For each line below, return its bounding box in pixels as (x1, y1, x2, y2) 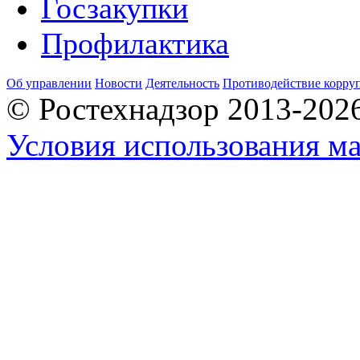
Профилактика (41, 27, 229, 60)
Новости (95, 76, 142, 90)
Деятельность (145, 76, 219, 90)
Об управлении (6, 76, 92, 90)
